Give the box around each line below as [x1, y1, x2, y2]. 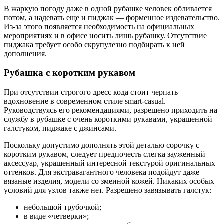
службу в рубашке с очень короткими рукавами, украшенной [4, 114, 212, 123]
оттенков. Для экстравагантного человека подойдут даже [4, 167, 199, 176]
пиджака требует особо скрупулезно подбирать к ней [4, 40, 185, 49]
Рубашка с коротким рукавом [4, 67, 135, 78]
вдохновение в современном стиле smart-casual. [4, 96, 166, 105]
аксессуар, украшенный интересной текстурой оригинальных [4, 158, 215, 167]
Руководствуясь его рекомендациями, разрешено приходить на [4, 105, 217, 114]
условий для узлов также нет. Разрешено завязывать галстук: [4, 185, 211, 194]
